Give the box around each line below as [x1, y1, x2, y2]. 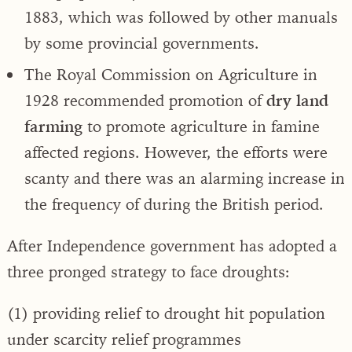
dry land [266, 90, 328, 110]
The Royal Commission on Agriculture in [24, 64, 317, 84]
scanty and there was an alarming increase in [24, 167, 345, 188]
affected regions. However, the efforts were [24, 141, 328, 162]
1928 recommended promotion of [24, 90, 266, 110]
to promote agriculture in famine [82, 115, 320, 136]
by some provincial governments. [24, 32, 259, 53]
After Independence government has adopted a [7, 235, 337, 255]
